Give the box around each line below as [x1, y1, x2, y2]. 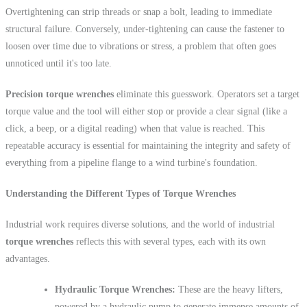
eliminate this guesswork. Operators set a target [114, 88, 299, 99]
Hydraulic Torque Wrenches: [55, 284, 175, 295]
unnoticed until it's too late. [5, 58, 112, 69]
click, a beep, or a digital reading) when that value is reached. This [5, 123, 265, 134]
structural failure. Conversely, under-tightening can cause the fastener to [5, 23, 284, 34]
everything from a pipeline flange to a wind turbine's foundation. [5, 157, 258, 168]
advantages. [5, 253, 50, 264]
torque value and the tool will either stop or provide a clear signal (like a [5, 106, 287, 116]
